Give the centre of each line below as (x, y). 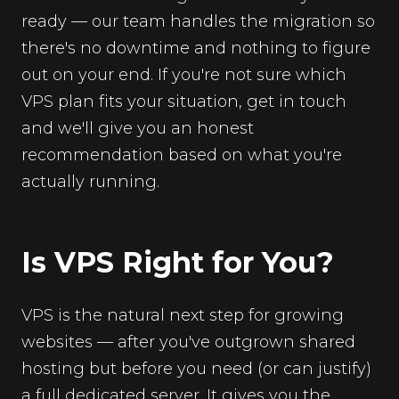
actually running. (90, 182)
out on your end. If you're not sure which (184, 75)
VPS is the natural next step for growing (183, 315)
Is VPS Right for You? (178, 262)
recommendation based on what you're (182, 155)
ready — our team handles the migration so (198, 21)
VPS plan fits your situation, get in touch (184, 102)
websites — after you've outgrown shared (188, 342)
